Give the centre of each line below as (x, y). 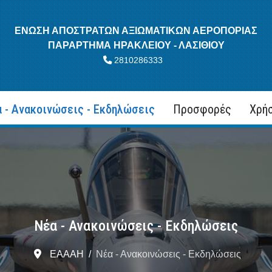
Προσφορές (202, 109)
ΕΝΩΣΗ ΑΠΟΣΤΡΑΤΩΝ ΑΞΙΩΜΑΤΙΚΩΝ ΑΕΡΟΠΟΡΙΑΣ (136, 31)
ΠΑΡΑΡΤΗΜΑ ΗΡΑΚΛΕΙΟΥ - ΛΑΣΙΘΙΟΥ (136, 45)
